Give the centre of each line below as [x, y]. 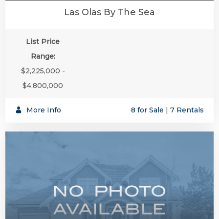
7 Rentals [187, 110]
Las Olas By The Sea [109, 12]
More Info [43, 110]
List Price [43, 42]
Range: [43, 56]
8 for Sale [147, 110]
